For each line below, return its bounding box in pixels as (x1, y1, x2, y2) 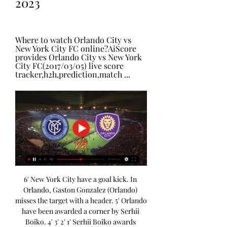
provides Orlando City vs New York (15, 52, 142, 62)
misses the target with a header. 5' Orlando (15, 196, 147, 206)
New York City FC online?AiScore (15, 43, 136, 54)
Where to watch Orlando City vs (15, 34, 131, 45)
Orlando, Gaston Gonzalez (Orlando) (23, 185, 137, 195)
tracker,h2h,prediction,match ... (15, 69, 130, 80)
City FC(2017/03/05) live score (15, 60, 124, 71)
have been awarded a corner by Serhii (21, 206, 139, 216)
